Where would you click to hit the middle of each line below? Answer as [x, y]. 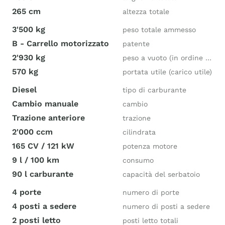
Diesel [24, 90]
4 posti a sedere [44, 206]
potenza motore [150, 146]
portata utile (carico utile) [167, 72]
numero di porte [151, 192]
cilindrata [139, 132]
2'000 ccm [32, 132]
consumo [138, 160]
